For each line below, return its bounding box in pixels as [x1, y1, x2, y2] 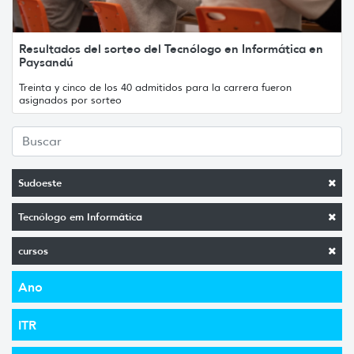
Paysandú [19, 54, 73, 70]
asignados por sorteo [19, 92, 122, 107]
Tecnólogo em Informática [18, 209, 142, 224]
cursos [18, 243, 48, 258]
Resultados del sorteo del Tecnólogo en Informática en [19, 40, 323, 56]
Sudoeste [18, 175, 62, 190]
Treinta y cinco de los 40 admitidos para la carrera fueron [19, 80, 292, 94]
